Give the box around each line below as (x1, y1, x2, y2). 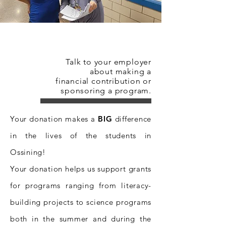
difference (112, 114, 152, 124)
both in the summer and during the (10, 214, 151, 223)
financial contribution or (55, 76, 151, 86)
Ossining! (10, 147, 51, 157)
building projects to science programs (10, 197, 151, 207)
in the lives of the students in (10, 131, 151, 140)
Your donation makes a (10, 114, 98, 124)
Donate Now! (36, 28, 126, 40)
